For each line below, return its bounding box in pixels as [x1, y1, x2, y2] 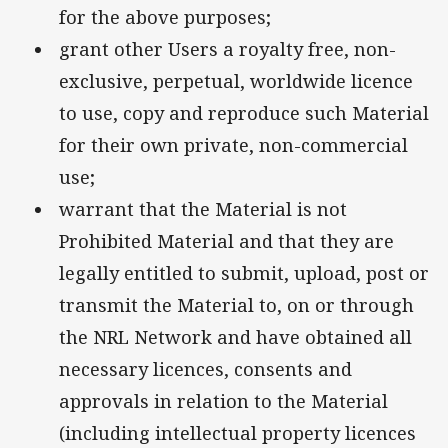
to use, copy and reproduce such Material [59, 101, 429, 126]
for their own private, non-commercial [59, 133, 408, 158]
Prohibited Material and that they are [59, 229, 394, 254]
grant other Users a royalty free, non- [59, 37, 396, 62]
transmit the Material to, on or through [59, 293, 414, 318]
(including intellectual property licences [59, 421, 416, 446]
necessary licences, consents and [59, 357, 352, 382]
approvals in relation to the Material [59, 389, 388, 414]
